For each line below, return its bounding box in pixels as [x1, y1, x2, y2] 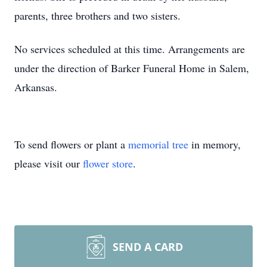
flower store [83, 156, 133, 170]
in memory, [188, 137, 241, 151]
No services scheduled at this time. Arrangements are [14, 42, 245, 56]
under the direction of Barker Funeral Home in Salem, [14, 61, 249, 75]
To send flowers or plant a [14, 137, 128, 151]
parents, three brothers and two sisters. [14, 8, 181, 23]
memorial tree [128, 137, 188, 151]
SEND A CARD [113, 240, 183, 254]
